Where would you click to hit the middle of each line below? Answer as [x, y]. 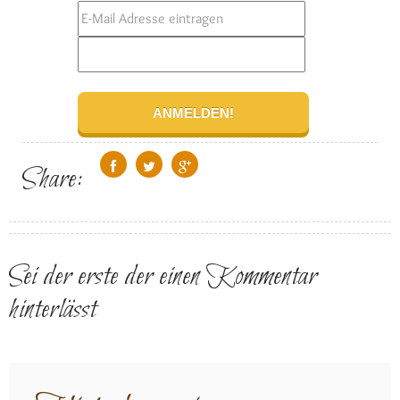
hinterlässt [53, 311]
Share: [52, 180]
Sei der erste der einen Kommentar [163, 278]
